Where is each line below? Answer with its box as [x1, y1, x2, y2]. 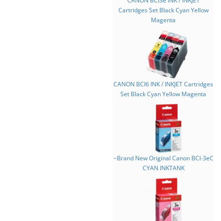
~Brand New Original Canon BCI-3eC [113, 154, 214, 162]
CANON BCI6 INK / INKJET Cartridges [113, 80, 213, 88]
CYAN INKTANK [142, 164, 184, 172]
